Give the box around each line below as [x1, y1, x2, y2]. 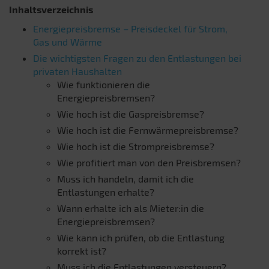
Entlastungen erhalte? [57, 186, 154, 198]
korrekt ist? [57, 244, 106, 256]
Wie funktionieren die [57, 78, 150, 90]
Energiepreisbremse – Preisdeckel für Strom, [33, 22, 228, 34]
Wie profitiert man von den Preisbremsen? [57, 156, 241, 168]
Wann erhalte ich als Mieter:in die [57, 202, 204, 214]
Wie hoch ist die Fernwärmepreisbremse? [57, 124, 238, 136]
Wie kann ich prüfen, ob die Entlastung [57, 231, 225, 243]
